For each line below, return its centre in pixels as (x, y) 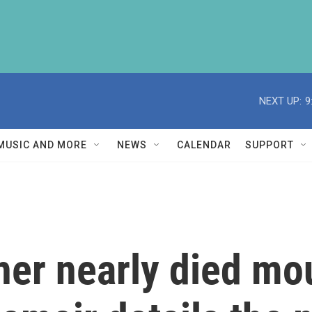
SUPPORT (270, 145)
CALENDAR (204, 145)
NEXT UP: (280, 101)
